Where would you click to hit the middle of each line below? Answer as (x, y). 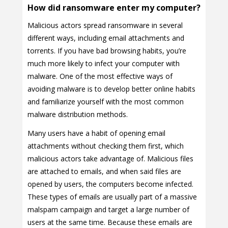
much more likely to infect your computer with (104, 64)
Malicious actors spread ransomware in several (105, 25)
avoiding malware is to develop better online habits (111, 89)
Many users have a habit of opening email (96, 133)
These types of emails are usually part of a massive (112, 197)
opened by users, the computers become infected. (110, 184)
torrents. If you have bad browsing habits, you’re (107, 51)
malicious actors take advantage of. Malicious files (110, 159)
